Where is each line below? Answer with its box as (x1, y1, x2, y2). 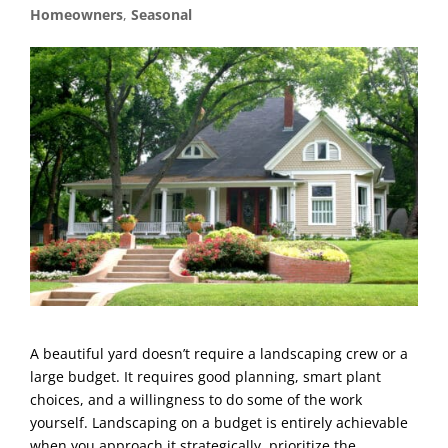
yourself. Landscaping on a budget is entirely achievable (30, 412, 408, 432)
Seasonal (131, 5, 192, 24)
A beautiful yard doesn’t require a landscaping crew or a (30, 343, 408, 363)
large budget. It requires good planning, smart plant (30, 366, 381, 386)
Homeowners (30, 5, 123, 24)
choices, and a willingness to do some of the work (30, 389, 362, 409)
